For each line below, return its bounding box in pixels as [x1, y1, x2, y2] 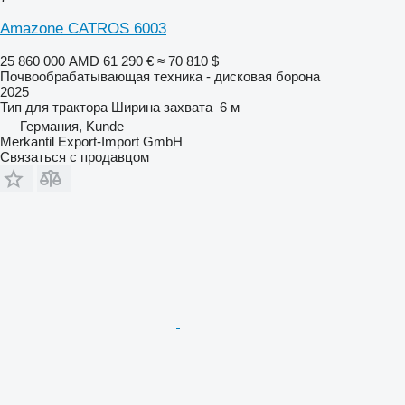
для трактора [25, 99, 108, 115]
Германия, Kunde [20, 118, 124, 134]
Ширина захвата [111, 99, 212, 115]
